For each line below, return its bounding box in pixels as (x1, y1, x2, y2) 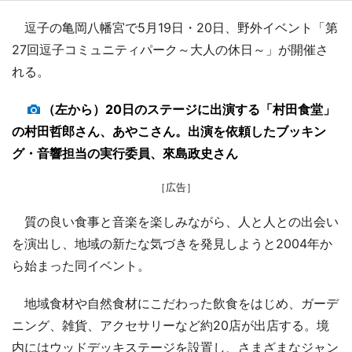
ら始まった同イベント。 (12, 258, 150, 274)
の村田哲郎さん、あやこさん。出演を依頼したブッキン (12, 123, 326, 140)
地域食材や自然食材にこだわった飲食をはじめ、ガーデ (12, 295, 339, 312)
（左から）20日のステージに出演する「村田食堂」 (42, 101, 335, 118)
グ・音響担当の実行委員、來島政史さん (12, 145, 238, 162)
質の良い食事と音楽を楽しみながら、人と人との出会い (12, 214, 339, 230)
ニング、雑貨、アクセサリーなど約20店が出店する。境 (12, 317, 329, 334)
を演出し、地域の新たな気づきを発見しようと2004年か (12, 236, 332, 252)
